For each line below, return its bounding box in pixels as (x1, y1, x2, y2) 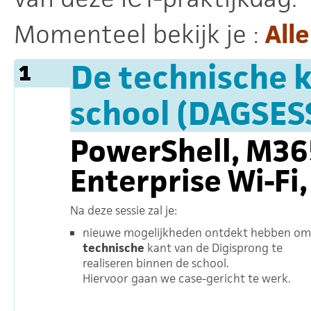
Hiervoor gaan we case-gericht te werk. (83, 271, 291, 286)
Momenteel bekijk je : (14, 18, 265, 51)
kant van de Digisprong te (144, 240, 283, 255)
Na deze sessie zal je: (70, 203, 177, 218)
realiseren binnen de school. (83, 255, 229, 271)
